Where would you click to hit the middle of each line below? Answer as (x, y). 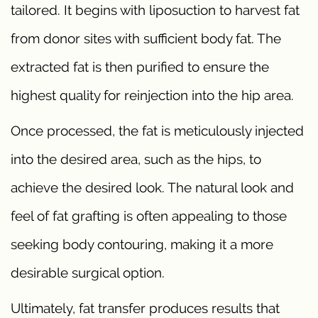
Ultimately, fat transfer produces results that (145, 308)
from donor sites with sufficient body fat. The (146, 39)
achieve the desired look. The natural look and (152, 188)
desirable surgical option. (88, 273)
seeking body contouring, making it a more (142, 245)
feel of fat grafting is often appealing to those (149, 216)
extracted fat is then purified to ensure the (140, 67)
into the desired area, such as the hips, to (136, 159)
